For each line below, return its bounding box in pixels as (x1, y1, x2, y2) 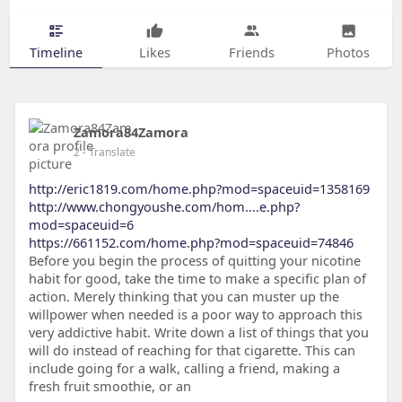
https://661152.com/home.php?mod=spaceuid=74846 (28, 233, 354, 252)
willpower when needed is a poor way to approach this (28, 305, 363, 324)
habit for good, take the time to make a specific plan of (28, 269, 366, 288)
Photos (327, 42, 371, 61)
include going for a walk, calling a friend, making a (28, 359, 340, 378)
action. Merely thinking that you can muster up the (28, 287, 339, 306)
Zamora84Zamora (73, 123, 188, 142)
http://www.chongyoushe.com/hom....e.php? (28, 197, 300, 216)
